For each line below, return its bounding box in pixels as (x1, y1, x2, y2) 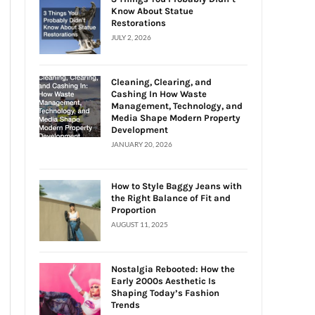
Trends (111, 299, 140, 310)
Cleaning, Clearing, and (111, 76, 212, 87)
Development (111, 124, 168, 135)
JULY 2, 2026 (111, 32, 151, 41)
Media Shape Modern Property (111, 112, 240, 123)
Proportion (111, 204, 156, 215)
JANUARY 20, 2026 (111, 139, 172, 148)
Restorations (111, 17, 166, 28)
